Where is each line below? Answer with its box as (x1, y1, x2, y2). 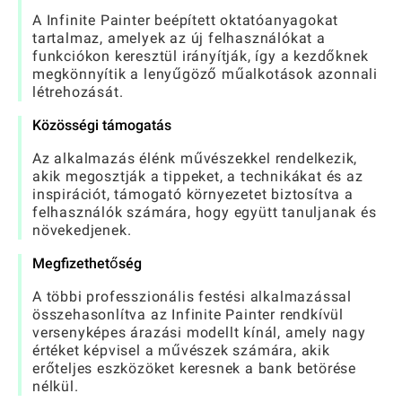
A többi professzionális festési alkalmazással (32, 288, 352, 306)
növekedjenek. (32, 222, 132, 240)
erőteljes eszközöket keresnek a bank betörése (32, 360, 356, 378)
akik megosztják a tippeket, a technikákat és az (32, 168, 363, 186)
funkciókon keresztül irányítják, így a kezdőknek (32, 48, 369, 66)
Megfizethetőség (32, 255, 142, 273)
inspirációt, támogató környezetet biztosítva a (32, 186, 354, 204)
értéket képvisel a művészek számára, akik (32, 342, 330, 360)
